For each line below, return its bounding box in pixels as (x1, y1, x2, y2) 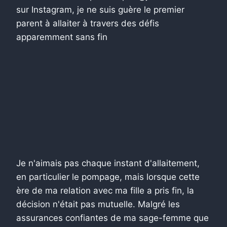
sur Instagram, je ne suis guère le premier (16, 4, 184, 15)
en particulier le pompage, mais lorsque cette (16, 171, 200, 182)
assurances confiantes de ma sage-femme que (16, 212, 209, 223)
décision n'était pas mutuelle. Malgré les (16, 199, 180, 209)
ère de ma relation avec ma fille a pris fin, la (16, 185, 194, 196)
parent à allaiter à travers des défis (16, 18, 159, 28)
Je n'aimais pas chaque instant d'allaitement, (16, 158, 200, 168)
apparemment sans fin (16, 31, 107, 42)
